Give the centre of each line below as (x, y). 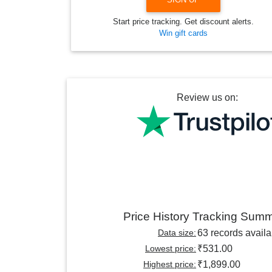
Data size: (177, 233)
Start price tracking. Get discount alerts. (183, 22)
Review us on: (207, 98)
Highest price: (170, 264)
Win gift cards (183, 33)
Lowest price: (171, 249)
